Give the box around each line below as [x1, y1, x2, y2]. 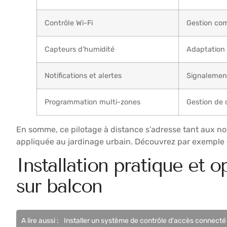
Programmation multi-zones [45, 97, 140, 106]
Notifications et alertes [45, 71, 122, 80]
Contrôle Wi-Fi [45, 18, 93, 27]
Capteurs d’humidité [45, 45, 115, 54]
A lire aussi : [21, 216, 59, 225]
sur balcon [16, 175, 102, 198]
